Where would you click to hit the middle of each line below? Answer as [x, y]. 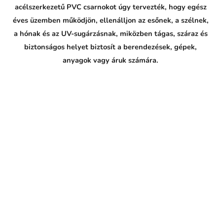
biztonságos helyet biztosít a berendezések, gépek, [110, 47]
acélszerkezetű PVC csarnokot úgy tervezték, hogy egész [110, 7]
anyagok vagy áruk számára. [110, 60]
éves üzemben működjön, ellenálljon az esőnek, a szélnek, [110, 20]
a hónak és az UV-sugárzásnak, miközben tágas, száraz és [110, 34]
